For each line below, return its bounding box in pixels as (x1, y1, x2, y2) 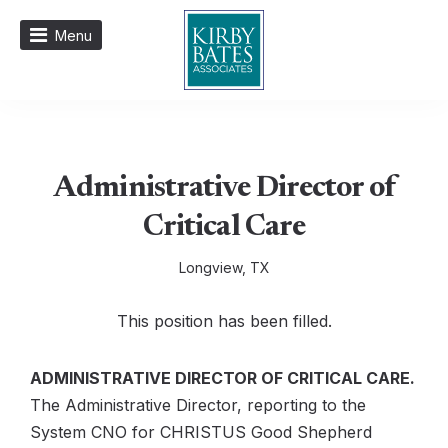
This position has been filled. (116, 311, 332, 331)
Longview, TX (178, 259, 270, 276)
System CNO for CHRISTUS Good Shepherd (30, 422, 372, 442)
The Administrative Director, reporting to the (30, 395, 366, 415)
